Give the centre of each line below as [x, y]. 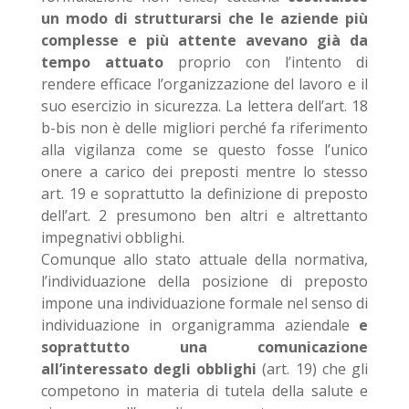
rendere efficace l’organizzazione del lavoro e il [204, 84]
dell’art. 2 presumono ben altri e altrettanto [204, 215]
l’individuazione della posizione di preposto [204, 281]
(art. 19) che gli [313, 369]
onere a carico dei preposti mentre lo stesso [204, 172]
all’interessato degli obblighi [149, 369]
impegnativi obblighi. [112, 237]
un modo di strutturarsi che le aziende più [204, 18]
